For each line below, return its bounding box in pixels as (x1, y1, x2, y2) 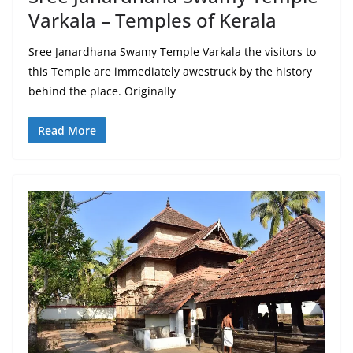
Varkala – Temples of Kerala (28, 6, 277, 33)
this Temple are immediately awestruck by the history (28, 63, 312, 79)
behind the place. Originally (28, 83, 176, 98)
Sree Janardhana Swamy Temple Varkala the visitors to (28, 43, 316, 59)
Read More (38, 122, 96, 138)
